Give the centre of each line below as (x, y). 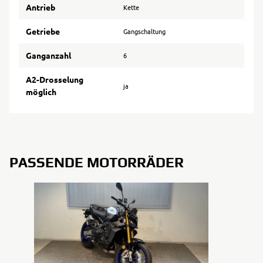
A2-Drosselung (55, 79)
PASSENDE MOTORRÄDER (97, 162)
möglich (41, 92)
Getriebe (43, 31)
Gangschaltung (144, 31)
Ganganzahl (48, 55)
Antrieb (41, 7)
